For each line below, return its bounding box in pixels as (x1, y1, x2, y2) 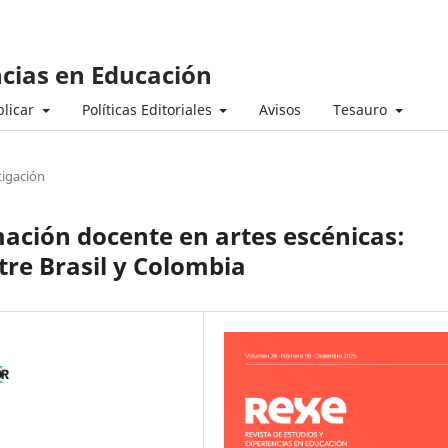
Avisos (259, 99, 301, 119)
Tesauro (333, 99, 391, 119)
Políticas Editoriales (81, 99, 216, 119)
